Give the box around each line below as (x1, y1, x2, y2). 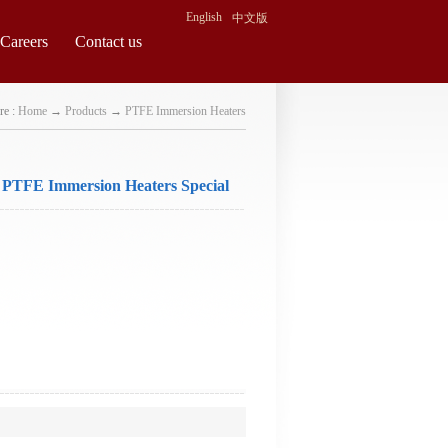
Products (65, 104, 107, 118)
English (186, 10, 222, 24)
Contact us (75, 33, 142, 50)
